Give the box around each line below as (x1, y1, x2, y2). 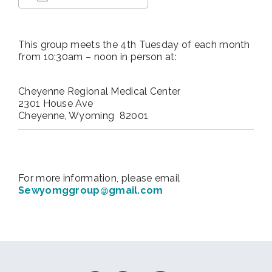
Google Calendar (160, 13, 248, 25)
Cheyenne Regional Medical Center (18, 86, 181, 98)
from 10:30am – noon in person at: (18, 51, 177, 63)
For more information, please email (18, 172, 180, 185)
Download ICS (39, 13, 110, 25)
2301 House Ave (18, 98, 93, 110)
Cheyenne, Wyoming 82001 (18, 110, 149, 122)
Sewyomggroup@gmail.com (18, 185, 163, 197)
